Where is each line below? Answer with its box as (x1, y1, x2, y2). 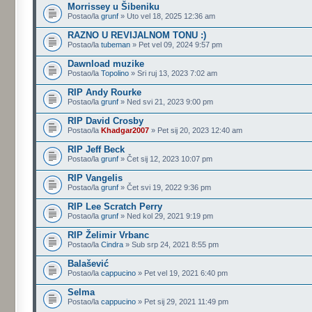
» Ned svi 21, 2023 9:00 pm (118, 97, 214, 106)
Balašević (68, 258, 109, 269)
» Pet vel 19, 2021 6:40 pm (136, 269, 228, 277)
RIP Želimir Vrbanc (68, 230, 150, 240)
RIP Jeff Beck (68, 144, 125, 155)
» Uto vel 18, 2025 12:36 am (118, 12, 216, 20)
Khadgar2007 (101, 126, 150, 134)
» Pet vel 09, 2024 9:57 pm (130, 40, 223, 49)
